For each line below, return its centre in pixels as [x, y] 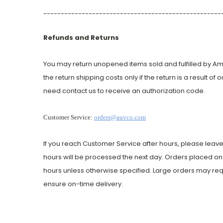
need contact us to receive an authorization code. [124, 91]
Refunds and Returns [81, 38]
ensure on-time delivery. [83, 184]
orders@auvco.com [120, 117]
